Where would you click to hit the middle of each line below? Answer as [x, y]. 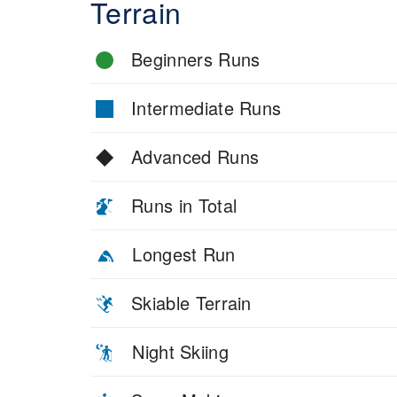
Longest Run [184, 253]
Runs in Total [184, 205]
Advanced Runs [195, 156]
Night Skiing [181, 351]
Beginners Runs [196, 58]
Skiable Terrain [191, 302]
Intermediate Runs [206, 107]
